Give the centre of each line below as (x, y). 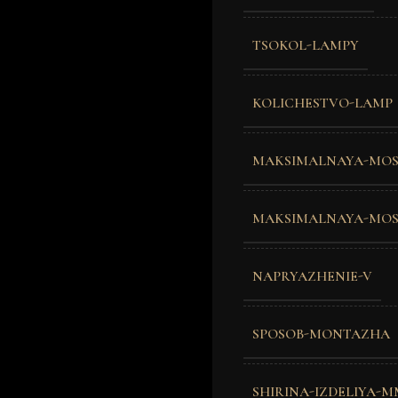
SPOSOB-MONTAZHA (321, 334)
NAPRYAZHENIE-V (312, 276)
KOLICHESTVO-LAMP (322, 103)
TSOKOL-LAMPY (306, 45)
